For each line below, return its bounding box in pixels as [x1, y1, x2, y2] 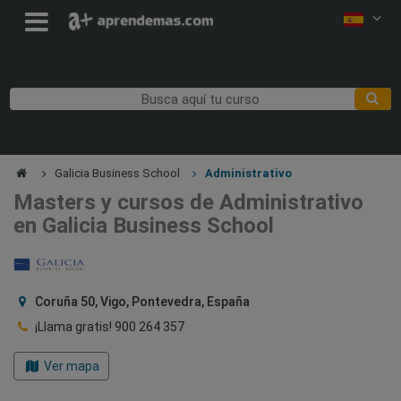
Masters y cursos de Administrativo [13, 189, 363, 215]
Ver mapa [43, 358, 99, 373]
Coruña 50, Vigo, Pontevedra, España [31, 294, 250, 309]
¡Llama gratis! [34, 319, 112, 334]
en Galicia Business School [13, 212, 274, 238]
